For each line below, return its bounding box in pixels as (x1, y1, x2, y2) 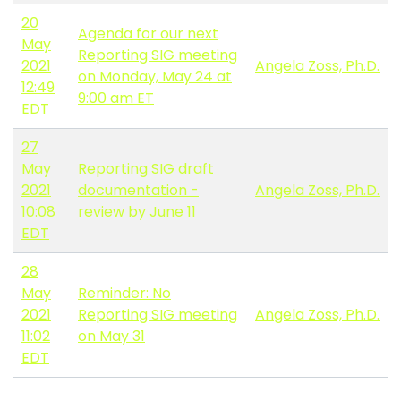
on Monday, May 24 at (78, 65, 232, 87)
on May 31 (78, 325, 145, 346)
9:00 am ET (78, 87, 154, 108)
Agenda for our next (78, 22, 218, 44)
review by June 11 (78, 200, 196, 222)
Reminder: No (78, 282, 171, 303)
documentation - (78, 179, 199, 200)
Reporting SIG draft (78, 158, 214, 179)
